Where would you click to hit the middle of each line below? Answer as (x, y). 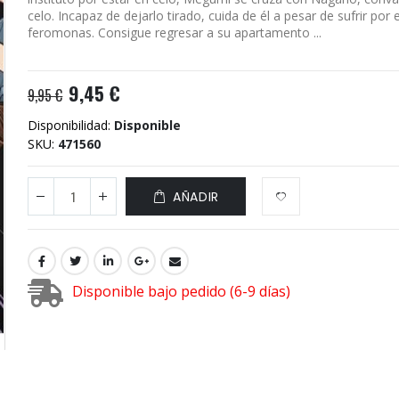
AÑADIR (196, 196)
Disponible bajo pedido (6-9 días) (181, 292)
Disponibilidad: (69, 125)
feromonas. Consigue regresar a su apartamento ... (174, 33)
